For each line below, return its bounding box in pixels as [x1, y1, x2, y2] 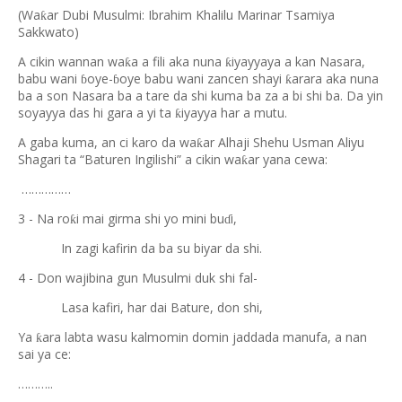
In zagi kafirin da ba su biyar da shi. [18, 240, 262, 257]
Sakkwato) [18, 23, 79, 40]
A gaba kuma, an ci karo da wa [18, 134, 197, 151]
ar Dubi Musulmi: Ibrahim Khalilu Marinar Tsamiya [47, 6, 335, 23]
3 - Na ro [18, 210, 70, 227]
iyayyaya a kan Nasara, [232, 53, 365, 70]
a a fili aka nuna [131, 53, 225, 70]
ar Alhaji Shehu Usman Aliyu [203, 134, 364, 151]
